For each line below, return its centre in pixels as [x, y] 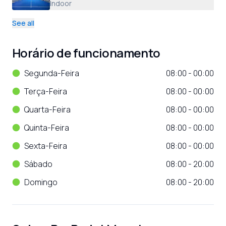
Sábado [38, 164]
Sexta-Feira [46, 146]
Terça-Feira [46, 91]
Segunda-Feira [52, 73]
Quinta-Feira [47, 128]
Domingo [41, 182]
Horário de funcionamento [86, 53]
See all [23, 23]
